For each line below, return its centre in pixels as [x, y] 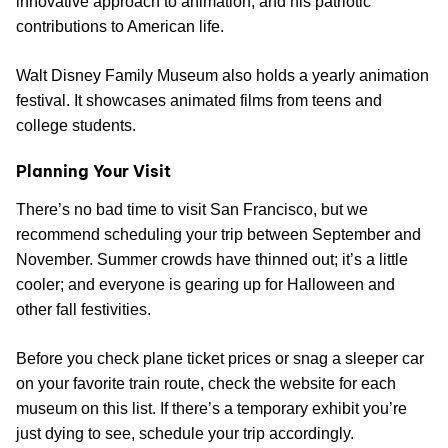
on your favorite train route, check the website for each [206, 384]
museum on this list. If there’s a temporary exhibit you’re [211, 409]
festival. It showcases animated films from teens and [199, 101]
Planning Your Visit [93, 171]
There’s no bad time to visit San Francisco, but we [192, 210]
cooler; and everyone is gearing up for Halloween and [205, 285]
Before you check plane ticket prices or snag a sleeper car [220, 359]
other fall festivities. [83, 310]
